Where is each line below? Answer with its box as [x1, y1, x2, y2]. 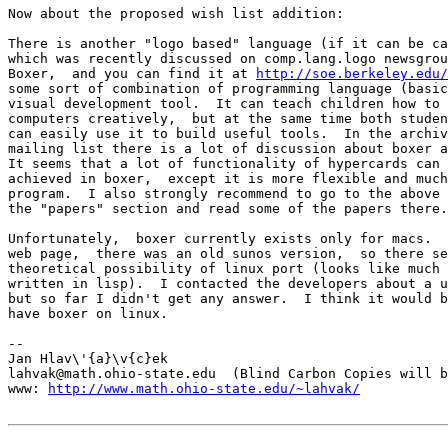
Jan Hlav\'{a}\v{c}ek [8, 350, 168, 366]
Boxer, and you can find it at [8, 65, 256, 81]
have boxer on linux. [8, 305, 168, 321]
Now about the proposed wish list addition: [8, 5, 344, 21]
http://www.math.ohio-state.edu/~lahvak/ [48, 380, 360, 396]
